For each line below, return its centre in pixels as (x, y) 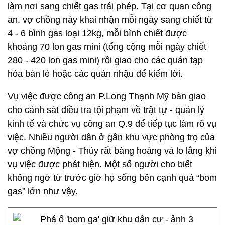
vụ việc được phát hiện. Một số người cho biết (100, 164)
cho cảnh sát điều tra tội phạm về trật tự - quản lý (106, 110)
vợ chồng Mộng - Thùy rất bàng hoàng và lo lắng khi (112, 151)
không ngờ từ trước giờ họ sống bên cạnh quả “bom (112, 178)
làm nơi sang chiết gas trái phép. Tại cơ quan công (109, 6)
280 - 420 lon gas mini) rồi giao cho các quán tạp (105, 60)
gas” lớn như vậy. (43, 191)
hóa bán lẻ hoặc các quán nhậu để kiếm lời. (95, 74)
